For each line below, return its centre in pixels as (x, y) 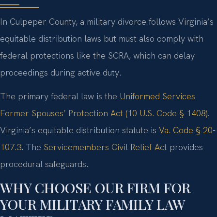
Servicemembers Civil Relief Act (105, 147)
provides (185, 147)
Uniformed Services (157, 96)
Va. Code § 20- (187, 130)
